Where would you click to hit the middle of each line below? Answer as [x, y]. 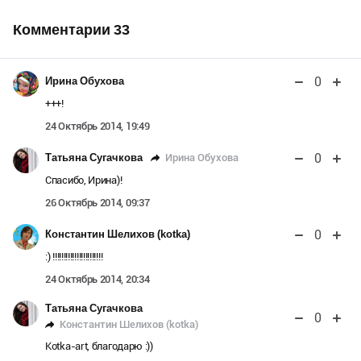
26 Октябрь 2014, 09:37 [98, 203]
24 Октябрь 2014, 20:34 [98, 280]
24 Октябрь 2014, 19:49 [98, 127]
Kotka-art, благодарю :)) [99, 346]
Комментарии [63, 30]
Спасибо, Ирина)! [84, 180]
